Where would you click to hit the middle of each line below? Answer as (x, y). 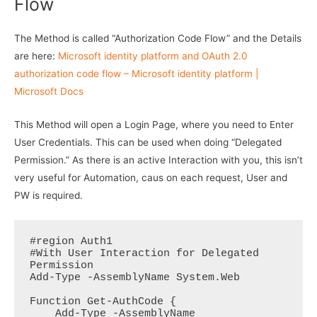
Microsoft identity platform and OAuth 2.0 (153, 56)
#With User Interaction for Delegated (144, 253)
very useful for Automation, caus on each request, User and (151, 178)
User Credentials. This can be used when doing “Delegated (148, 143)
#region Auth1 (71, 241)
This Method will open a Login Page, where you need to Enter (154, 125)
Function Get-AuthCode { (103, 301)
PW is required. (48, 196)
